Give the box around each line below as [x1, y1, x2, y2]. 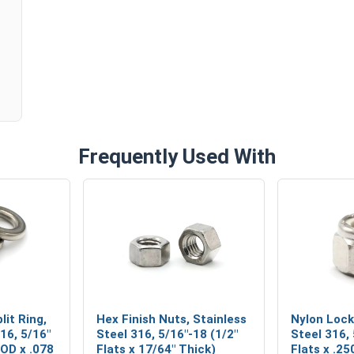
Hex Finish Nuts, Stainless [96, 311, 247, 326]
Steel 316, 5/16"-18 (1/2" [96, 326, 238, 341]
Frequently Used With [78, 144, 276, 168]
